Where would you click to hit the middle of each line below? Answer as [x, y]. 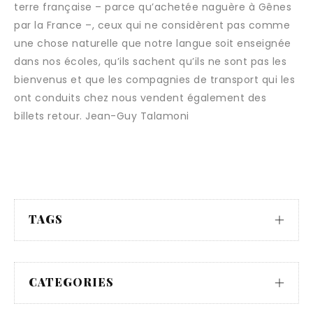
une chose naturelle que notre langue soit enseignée [153, 43]
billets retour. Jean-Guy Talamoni [105, 116]
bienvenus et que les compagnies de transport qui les [154, 80]
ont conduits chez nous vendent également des [140, 98]
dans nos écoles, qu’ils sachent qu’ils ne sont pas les [150, 61]
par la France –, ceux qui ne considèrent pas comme [152, 25]
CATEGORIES [71, 282]
